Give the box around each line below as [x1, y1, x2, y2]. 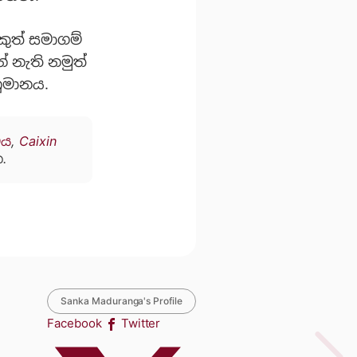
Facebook [47, 316, 102, 331]
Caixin [19, 132, 57, 149]
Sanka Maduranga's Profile [61, 295, 182, 308]
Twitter [120, 316, 161, 331]
